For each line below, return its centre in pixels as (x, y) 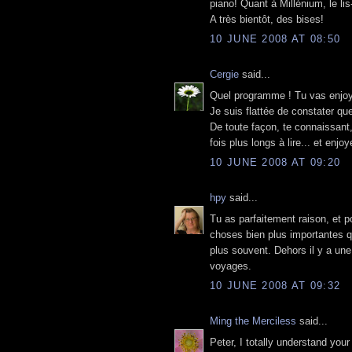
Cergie (224, 75)
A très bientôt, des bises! (267, 19)
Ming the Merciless (253, 321)
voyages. (231, 266)
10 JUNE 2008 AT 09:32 (275, 286)
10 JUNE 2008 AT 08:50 (275, 39)
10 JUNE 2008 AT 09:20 (275, 163)
